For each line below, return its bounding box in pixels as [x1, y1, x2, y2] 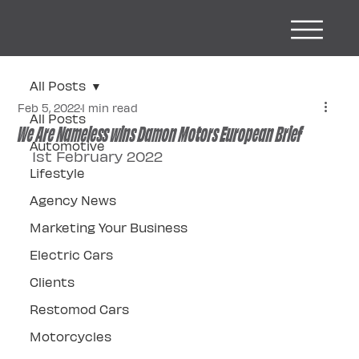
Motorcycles [30, 329, 112, 344]
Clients [30, 274, 75, 289]
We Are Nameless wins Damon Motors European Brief [18, 119, 303, 145]
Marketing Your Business [30, 220, 188, 235]
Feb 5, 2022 [18, 101, 81, 115]
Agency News [30, 192, 117, 208]
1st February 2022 [32, 147, 163, 164]
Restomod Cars [30, 301, 130, 317]
